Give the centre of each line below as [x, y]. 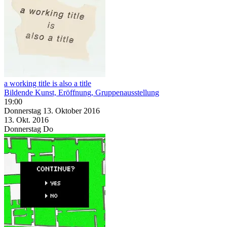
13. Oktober [63, 110]
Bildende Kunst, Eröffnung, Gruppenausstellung [82, 92]
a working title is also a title [48, 83]
